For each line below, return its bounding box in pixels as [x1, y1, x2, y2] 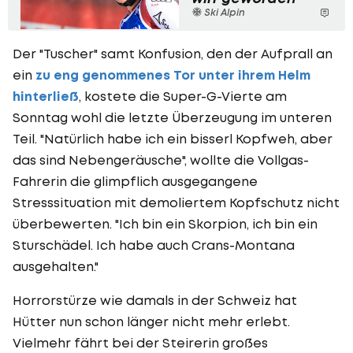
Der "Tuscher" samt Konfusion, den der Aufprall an [13, 45, 333, 61]
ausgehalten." [13, 258, 98, 274]
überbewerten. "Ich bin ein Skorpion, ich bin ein [13, 215, 318, 232]
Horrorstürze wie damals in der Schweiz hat [13, 292, 297, 308]
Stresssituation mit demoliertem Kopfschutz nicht [13, 194, 340, 210]
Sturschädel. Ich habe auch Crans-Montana [13, 236, 295, 253]
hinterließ [13, 87, 79, 105]
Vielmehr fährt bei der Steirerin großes [13, 334, 268, 351]
